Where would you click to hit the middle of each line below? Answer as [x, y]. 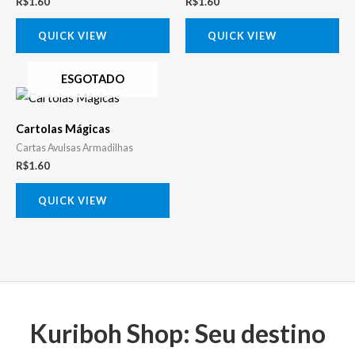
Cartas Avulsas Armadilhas [74, 148]
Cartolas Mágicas [63, 128]
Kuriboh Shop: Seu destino [177, 333]
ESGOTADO [93, 78]
